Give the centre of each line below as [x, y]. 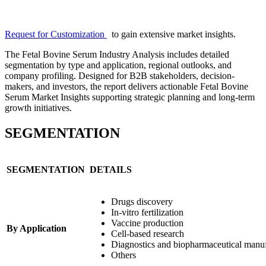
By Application [37, 228]
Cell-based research [148, 233]
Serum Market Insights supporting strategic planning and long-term [130, 97]
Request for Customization [56, 34]
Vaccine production [147, 223]
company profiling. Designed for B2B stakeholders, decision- [120, 76]
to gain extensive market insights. [171, 34]
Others [123, 255]
